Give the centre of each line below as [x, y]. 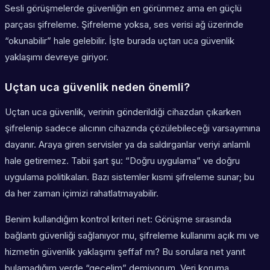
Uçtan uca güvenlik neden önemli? [97, 87]
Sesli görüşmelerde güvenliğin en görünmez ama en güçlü [123, 8]
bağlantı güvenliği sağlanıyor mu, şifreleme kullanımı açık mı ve [132, 236]
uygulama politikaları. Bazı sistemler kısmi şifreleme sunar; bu [130, 177]
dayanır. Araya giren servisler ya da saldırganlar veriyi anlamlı [127, 145]
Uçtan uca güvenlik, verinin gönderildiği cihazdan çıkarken [123, 112]
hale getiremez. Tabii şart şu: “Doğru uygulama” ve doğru [122, 161]
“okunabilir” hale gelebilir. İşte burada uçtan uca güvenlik [120, 41]
